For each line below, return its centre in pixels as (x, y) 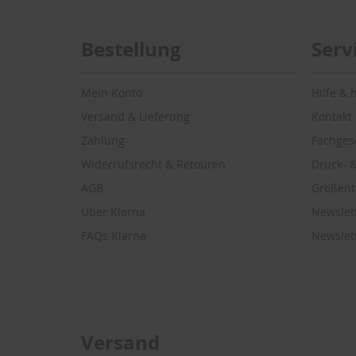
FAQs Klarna (114, 236)
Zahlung (103, 141)
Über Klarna (113, 212)
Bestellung (131, 50)
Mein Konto (112, 93)
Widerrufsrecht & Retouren (153, 164)
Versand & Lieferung (135, 117)
